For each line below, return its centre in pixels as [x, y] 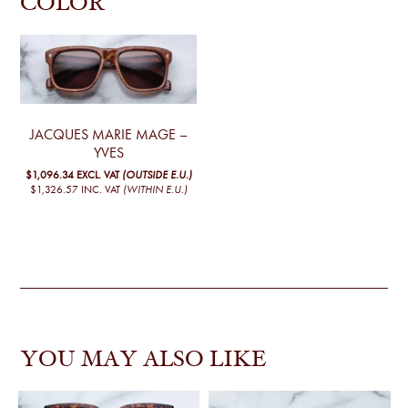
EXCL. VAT [97, 174]
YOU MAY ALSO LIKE [143, 362]
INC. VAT [100, 190]
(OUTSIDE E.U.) [157, 174]
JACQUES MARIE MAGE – [108, 134]
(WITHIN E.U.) [155, 190]
